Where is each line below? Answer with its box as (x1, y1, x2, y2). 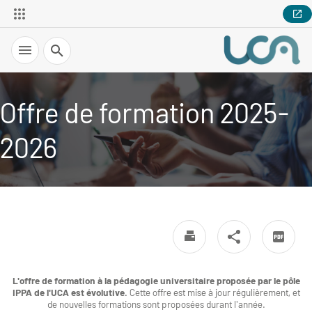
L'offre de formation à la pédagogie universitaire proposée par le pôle (12, 274, 300, 286)
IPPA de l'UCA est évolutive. (12, 286, 127, 298)
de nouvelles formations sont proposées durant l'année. (47, 297, 265, 310)
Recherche (43, 37, 86, 47)
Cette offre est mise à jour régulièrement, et (127, 286, 300, 298)
